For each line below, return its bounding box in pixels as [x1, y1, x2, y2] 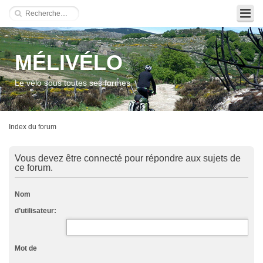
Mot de [15, 244, 37, 252]
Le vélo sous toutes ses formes [15, 78, 130, 87]
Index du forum [9, 123, 56, 131]
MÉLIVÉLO [15, 50, 123, 75]
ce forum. [15, 163, 53, 173]
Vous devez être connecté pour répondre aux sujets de [15, 153, 241, 163]
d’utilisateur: [15, 207, 56, 215]
